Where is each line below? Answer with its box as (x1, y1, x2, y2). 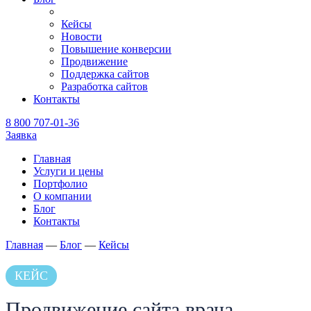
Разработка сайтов (61, 81, 148, 92)
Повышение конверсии (61, 43, 171, 55)
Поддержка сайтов (61, 68, 149, 80)
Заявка (6, 129, 37, 141)
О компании (33, 190, 92, 202)
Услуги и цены (33, 165, 103, 177)
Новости (61, 31, 102, 42)
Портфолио (33, 178, 87, 190)
